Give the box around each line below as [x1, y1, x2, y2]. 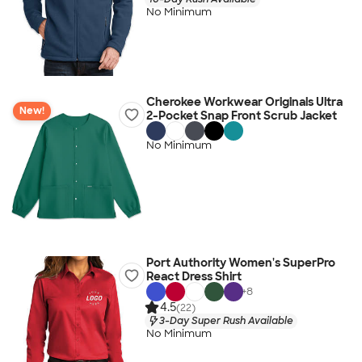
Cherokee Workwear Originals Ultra [145, 95, 343, 109]
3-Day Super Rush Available [158, 314, 293, 327]
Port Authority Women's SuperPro [145, 255, 335, 270]
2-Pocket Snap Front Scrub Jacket [145, 108, 337, 123]
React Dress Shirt [145, 269, 242, 284]
